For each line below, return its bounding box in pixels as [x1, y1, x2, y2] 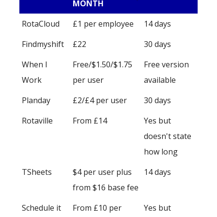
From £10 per [73, 202, 122, 214]
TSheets [22, 167, 52, 178]
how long [144, 146, 178, 157]
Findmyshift [22, 39, 64, 50]
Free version [144, 59, 189, 70]
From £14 [73, 115, 107, 126]
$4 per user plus [73, 167, 132, 178]
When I [22, 59, 47, 70]
